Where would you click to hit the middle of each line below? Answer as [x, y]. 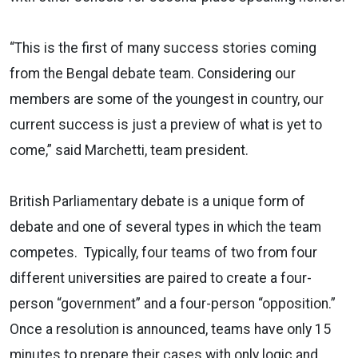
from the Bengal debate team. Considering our [153, 73]
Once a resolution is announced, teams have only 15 [170, 329]
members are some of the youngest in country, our [167, 99]
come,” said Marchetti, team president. [129, 150]
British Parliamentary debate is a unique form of [157, 201]
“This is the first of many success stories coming [163, 48]
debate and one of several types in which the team [165, 227]
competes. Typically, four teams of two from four [163, 252]
